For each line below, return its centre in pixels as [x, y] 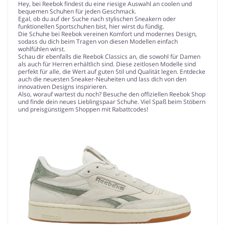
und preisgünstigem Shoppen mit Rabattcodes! [83, 109]
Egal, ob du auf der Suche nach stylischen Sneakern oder [97, 19]
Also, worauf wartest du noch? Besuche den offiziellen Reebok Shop [112, 94]
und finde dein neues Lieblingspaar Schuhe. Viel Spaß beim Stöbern [112, 101]
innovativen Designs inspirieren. [63, 86]
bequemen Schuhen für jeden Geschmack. [77, 11]
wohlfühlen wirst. [42, 49]
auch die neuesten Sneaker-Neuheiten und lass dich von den [102, 79]
